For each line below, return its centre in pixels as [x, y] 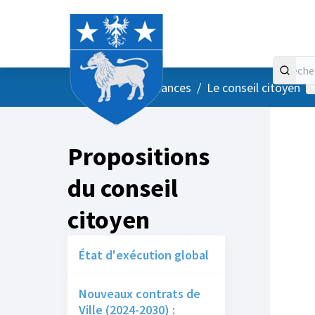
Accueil [91, 86]
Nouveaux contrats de [140, 294]
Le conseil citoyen [253, 87]
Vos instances [155, 87]
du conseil [123, 188]
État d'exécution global [144, 255]
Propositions [139, 156]
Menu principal [134, 86]
